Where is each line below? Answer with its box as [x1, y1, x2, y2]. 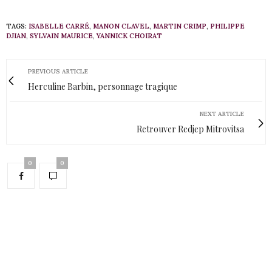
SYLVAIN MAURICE [30, 32, 93, 41]
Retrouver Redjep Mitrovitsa [137, 123, 244, 135]
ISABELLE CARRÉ [29, 22, 89, 31]
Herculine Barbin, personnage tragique [28, 81, 177, 93]
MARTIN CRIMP [153, 22, 206, 31]
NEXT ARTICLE [200, 110, 244, 118]
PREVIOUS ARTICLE [28, 67, 88, 76]
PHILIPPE [210, 22, 245, 31]
